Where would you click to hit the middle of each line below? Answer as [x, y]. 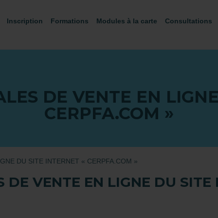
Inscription [25, 21]
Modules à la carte [127, 21]
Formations [70, 21]
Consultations [189, 21]
